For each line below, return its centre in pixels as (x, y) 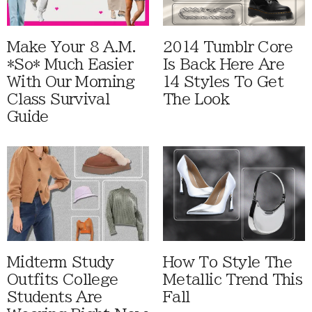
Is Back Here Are (224, 64)
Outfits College (63, 280)
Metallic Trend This (233, 280)
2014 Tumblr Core (228, 47)
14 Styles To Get (223, 81)
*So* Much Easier (70, 64)
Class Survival (58, 99)
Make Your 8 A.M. (71, 47)
